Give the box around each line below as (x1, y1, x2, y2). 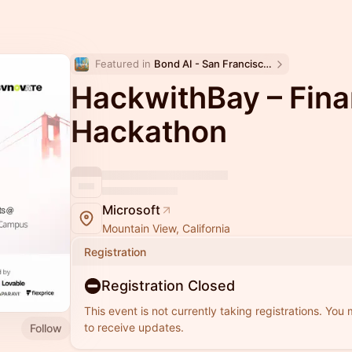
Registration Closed (101, 277, 235, 294)
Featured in (95, 57, 154, 70)
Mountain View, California (102, 222, 230, 235)
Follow (30, 321, 62, 335)
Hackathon (71, 113, 227, 149)
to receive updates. (84, 321, 184, 334)
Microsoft (102, 202, 160, 218)
